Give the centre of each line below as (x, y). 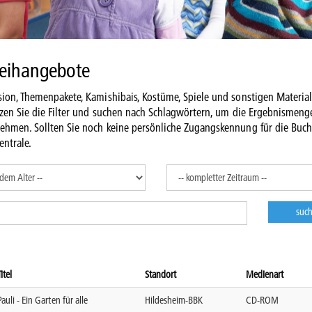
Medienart (265, 274)
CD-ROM (263, 300)
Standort (161, 274)
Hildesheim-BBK (174, 300)
